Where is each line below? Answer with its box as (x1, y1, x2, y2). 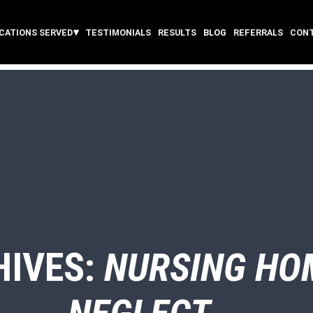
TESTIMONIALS (85, 27, 151, 38)
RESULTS (157, 27, 196, 38)
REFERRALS (233, 27, 283, 38)
